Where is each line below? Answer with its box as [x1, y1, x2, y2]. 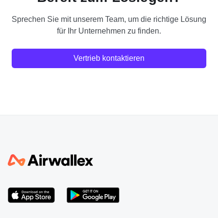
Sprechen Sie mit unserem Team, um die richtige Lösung [12, 15, 206, 23]
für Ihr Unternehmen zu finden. [57, 26, 161, 35]
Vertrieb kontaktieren [73, 54, 145, 62]
